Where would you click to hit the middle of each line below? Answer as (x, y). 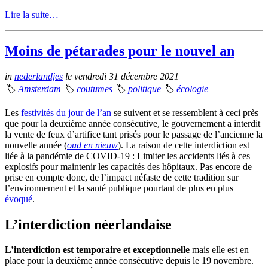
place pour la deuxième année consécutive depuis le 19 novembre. (129, 260)
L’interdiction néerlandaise (88, 224)
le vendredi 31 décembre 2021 (121, 76)
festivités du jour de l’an (66, 113)
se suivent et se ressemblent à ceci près (185, 113)
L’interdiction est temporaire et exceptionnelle (97, 249)
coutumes (95, 89)
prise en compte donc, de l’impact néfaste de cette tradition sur (122, 177)
